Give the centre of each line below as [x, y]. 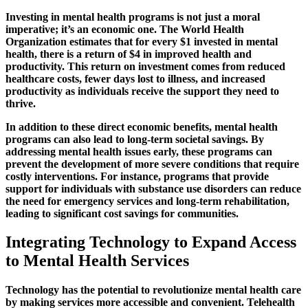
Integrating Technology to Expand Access [151, 242]
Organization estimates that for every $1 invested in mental [142, 41]
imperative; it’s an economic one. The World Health [125, 29]
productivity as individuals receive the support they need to [142, 91]
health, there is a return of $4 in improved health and [129, 54]
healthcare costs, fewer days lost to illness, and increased [135, 78]
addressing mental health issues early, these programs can [139, 151]
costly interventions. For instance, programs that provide [137, 176]
